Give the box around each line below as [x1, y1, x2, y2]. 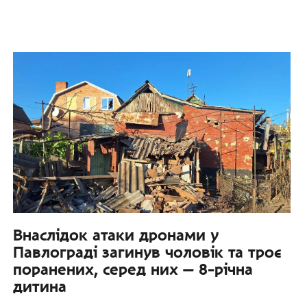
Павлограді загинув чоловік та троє [12, 243, 281, 261]
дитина [12, 277, 66, 295]
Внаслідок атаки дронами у [12, 225, 219, 244]
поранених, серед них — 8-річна [12, 260, 253, 278]
